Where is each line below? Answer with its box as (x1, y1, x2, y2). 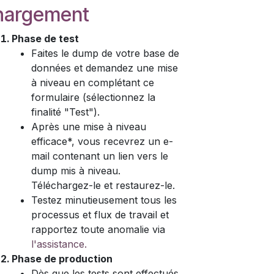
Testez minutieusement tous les (31, 194, 177, 206)
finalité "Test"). (31, 106, 100, 118)
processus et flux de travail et (31, 209, 169, 221)
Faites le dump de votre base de (31, 47, 179, 59)
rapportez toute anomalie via (31, 223, 165, 235)
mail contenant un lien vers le (31, 150, 168, 162)
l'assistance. (31, 238, 87, 250)
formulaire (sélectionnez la (31, 91, 155, 103)
